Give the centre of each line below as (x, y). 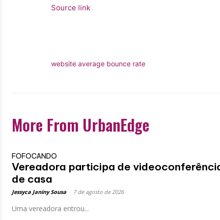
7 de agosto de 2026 (98, 192)
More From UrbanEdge (81, 124)
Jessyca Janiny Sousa (39, 192)
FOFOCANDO (34, 156)
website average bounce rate (98, 63)
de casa (32, 179)
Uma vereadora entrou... (50, 208)
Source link (71, 7)
